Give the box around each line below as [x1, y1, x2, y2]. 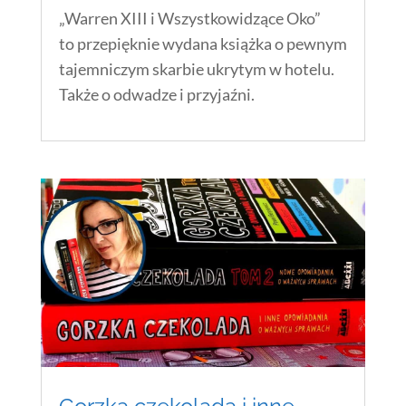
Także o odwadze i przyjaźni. [58, 83, 255, 104]
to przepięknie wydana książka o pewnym [58, 33, 347, 53]
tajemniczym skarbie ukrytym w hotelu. [58, 58, 334, 79]
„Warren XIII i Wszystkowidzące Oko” [58, 7, 321, 28]
